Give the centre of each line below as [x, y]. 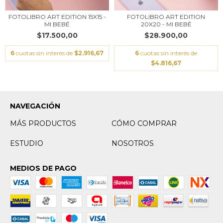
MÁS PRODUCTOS [43, 123]
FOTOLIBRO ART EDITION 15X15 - [57, 17]
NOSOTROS [133, 143]
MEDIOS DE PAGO [43, 168]
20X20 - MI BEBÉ [166, 24]
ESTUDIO [27, 143]
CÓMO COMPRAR [144, 123]
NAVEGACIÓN [35, 106]
